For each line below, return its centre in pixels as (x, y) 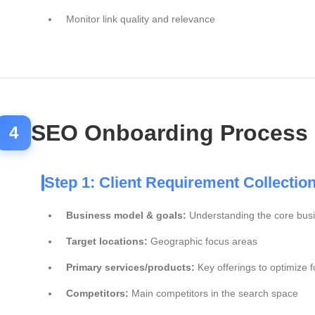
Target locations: (107, 241)
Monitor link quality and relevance (141, 19)
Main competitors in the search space (213, 293)
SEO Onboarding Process (169, 133)
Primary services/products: (130, 267)
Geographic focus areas (202, 241)
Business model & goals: (126, 215)
